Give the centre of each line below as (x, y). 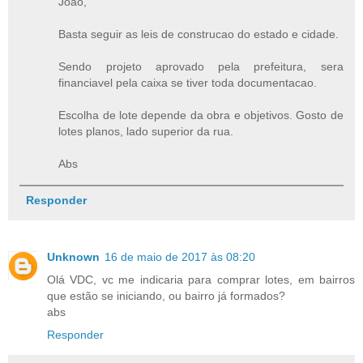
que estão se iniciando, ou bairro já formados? (166, 296)
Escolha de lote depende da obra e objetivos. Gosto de (201, 115)
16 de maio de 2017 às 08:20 (180, 257)
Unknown (73, 257)
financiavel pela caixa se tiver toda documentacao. (188, 82)
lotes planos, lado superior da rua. (146, 131)
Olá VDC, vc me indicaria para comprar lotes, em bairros (201, 280)
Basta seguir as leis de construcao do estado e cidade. (199, 34)
